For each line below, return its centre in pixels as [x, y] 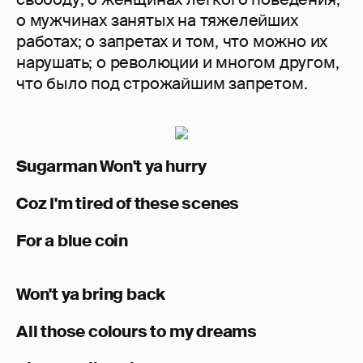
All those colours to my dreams [137, 332]
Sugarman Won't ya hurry [111, 167]
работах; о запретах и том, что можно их [172, 42]
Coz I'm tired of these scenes [128, 204]
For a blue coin [74, 241]
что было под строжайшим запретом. [162, 84]
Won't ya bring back [91, 295]
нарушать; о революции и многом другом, [178, 63]
